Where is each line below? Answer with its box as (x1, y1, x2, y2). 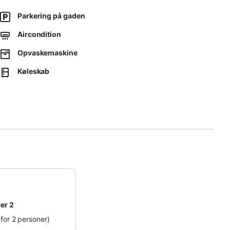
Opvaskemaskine (17, 48, 78, 57)
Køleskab (17, 67, 50, 75)
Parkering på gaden (17, 11, 85, 20)
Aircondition (17, 30, 61, 39)
